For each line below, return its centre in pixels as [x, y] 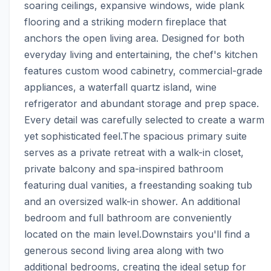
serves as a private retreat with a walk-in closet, [134, 153]
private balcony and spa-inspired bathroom [124, 169]
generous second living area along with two [124, 251]
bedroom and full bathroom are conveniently [128, 218]
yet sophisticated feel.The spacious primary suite [135, 136]
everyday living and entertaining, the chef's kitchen [141, 55]
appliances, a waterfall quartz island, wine [120, 87]
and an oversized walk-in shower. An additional [132, 202]
